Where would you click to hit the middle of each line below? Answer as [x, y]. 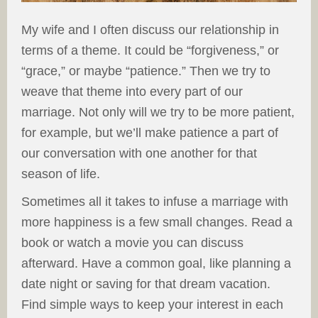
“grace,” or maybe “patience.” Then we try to [146, 71]
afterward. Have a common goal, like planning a [156, 264]
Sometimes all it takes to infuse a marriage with [155, 202]
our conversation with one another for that [139, 154]
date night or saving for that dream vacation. [146, 284]
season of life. [61, 174]
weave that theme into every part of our [132, 92]
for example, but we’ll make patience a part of [150, 133]
